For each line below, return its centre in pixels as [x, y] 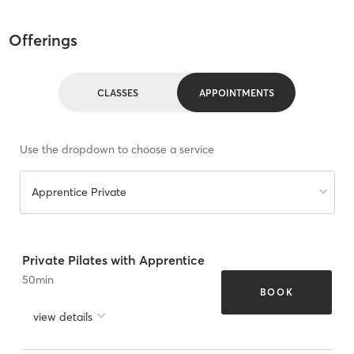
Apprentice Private [79, 192]
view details [63, 316]
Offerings [43, 40]
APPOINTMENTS [236, 92]
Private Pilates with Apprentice [113, 260]
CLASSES [118, 92]
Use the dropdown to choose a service [117, 150]
